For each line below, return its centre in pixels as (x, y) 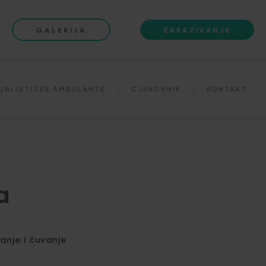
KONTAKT (227, 89)
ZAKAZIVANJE (197, 30)
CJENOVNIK (156, 89)
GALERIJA (61, 30)
